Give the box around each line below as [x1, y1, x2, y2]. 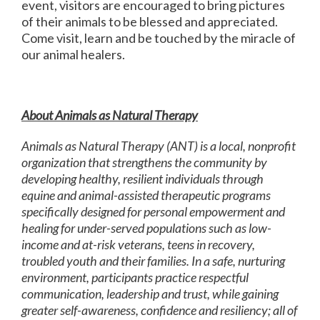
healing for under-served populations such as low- [21, 220, 271, 236]
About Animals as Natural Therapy [21, 107, 198, 124]
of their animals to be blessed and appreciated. [21, 13, 278, 29]
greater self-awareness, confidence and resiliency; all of [21, 302, 297, 318]
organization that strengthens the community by [21, 154, 267, 170]
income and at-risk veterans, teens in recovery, [21, 236, 255, 252]
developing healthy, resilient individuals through [21, 171, 264, 186]
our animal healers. [21, 46, 125, 62]
